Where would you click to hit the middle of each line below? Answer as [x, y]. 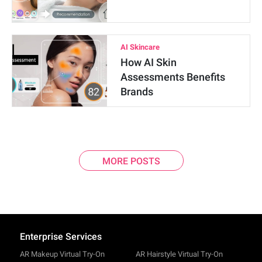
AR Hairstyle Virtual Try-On [179, 254]
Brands [137, 92]
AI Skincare [140, 47]
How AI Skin [149, 63]
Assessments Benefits [173, 77]
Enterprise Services [61, 237]
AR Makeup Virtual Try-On [62, 254]
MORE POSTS [131, 161]
